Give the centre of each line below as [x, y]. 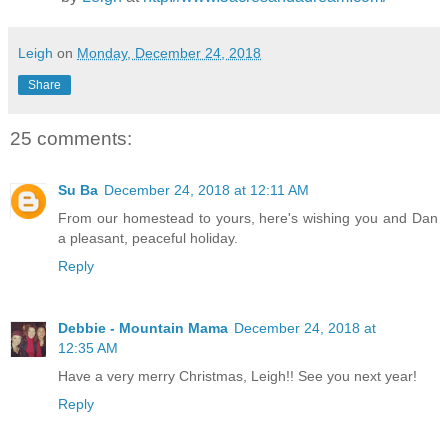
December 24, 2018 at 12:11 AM [206, 190]
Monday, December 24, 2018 [169, 53]
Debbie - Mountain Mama [143, 328]
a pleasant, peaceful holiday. [148, 238]
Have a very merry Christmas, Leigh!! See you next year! [237, 376]
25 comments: [71, 139]
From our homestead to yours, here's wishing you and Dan [248, 218]
